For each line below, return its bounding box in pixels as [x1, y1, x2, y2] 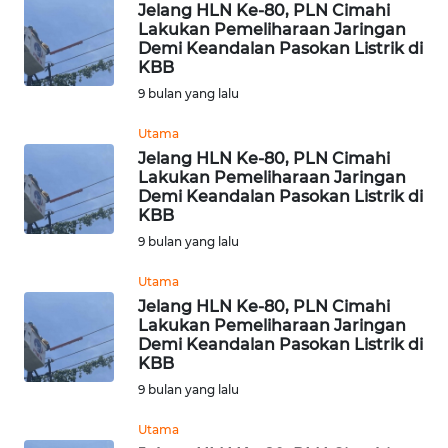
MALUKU [40, 395, 93, 413]
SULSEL [40, 173, 85, 191]
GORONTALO [40, 247, 116, 265]
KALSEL [40, 25, 86, 43]
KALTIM [40, 99, 85, 117]
